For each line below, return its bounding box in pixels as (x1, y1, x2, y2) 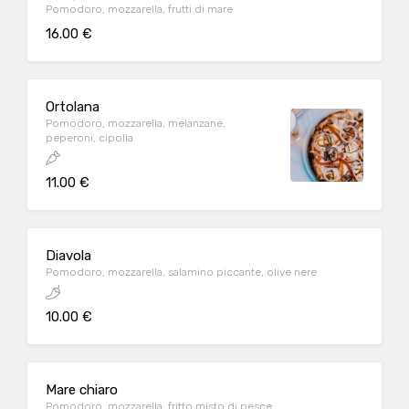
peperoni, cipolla (46, 131, 133, 144)
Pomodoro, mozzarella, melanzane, (46, 117, 225, 130)
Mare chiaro (46, 382, 118, 398)
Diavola (46, 247, 91, 264)
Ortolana (46, 99, 100, 115)
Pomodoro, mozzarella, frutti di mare (46, 3, 233, 16)
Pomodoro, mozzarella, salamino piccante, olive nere (46, 266, 317, 278)
